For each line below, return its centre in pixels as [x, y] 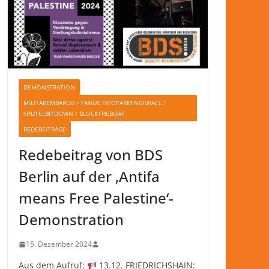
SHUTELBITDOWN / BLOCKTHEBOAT [74, 114]
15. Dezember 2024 [59, 244]
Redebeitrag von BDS [91, 155]
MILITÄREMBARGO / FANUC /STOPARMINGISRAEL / [95, 103]
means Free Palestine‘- [96, 198]
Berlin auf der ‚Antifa [89, 177]
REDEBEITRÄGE [45, 129]
